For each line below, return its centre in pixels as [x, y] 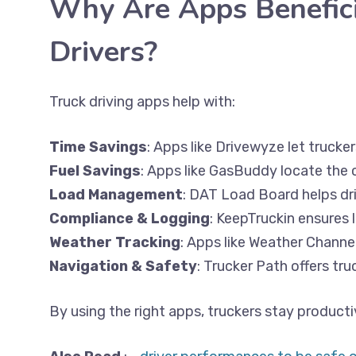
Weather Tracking [115, 242]
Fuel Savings [95, 171]
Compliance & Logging [130, 219]
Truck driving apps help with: [142, 102]
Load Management [116, 195]
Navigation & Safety [123, 266]
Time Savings [98, 147]
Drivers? [103, 52]
